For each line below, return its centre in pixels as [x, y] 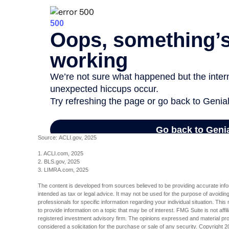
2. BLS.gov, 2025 [59, 162]
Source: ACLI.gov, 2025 [67, 138]
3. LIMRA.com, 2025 [63, 170]
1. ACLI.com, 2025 [61, 154]
